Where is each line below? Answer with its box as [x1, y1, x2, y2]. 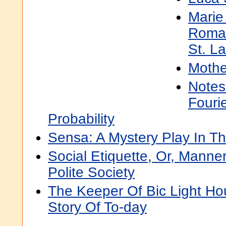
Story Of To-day [48, 199, 147, 215]
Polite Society [48, 164, 135, 180]
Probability [48, 111, 115, 127]
